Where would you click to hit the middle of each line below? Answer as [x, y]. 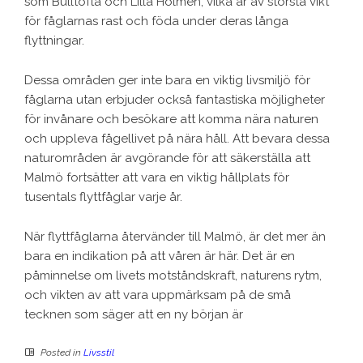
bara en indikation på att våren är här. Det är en [160, 256]
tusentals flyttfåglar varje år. [103, 197]
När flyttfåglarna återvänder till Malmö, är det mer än [175, 237]
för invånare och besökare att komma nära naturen [171, 119]
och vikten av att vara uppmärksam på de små [158, 295]
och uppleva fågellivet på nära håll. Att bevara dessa [177, 139]
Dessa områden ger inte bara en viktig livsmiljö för [167, 80]
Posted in [61, 352]
